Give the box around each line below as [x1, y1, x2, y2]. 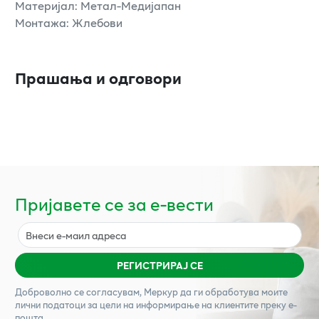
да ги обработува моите [178, 284, 288, 299]
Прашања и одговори [15, 66, 182, 90]
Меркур [144, 284, 178, 299]
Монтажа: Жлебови [15, 14, 122, 32]
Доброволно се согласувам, [15, 284, 144, 299]
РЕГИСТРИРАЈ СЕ [116, 258, 203, 273]
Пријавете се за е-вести [15, 191, 214, 218]
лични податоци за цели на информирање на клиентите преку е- [15, 297, 297, 312]
